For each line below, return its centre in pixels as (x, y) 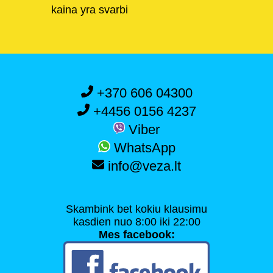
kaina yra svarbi (90, 10)
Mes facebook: (136, 234)
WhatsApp (143, 148)
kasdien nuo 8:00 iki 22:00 (136, 222)
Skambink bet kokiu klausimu (136, 209)
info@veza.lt (143, 166)
